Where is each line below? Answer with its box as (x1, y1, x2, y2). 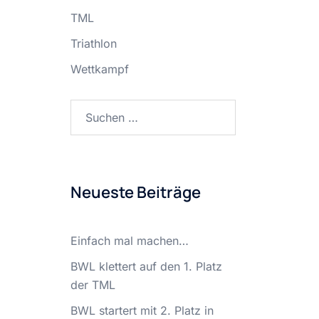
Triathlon (70, 36, 117, 51)
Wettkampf (70, 62, 129, 76)
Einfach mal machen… (70, 234, 189, 248)
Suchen (69, 101, 109, 115)
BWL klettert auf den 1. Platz (70, 259, 222, 273)
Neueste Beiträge (70, 182, 201, 203)
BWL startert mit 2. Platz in (70, 303, 214, 318)
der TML (70, 278, 115, 292)
